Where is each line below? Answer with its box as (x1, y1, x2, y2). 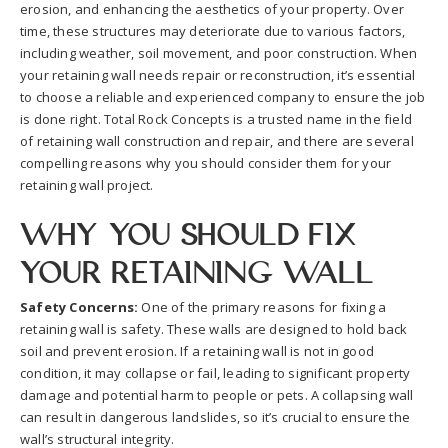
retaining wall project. (20, 176, 154, 194)
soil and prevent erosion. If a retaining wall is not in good (20, 342, 375, 360)
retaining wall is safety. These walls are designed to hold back (20, 320, 408, 338)
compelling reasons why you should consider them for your (20, 154, 392, 172)
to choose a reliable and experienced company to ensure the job (20, 88, 426, 106)
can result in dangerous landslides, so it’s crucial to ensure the (20, 408, 411, 426)
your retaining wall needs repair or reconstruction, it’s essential (20, 66, 416, 84)
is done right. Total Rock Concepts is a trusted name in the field (20, 110, 413, 128)
